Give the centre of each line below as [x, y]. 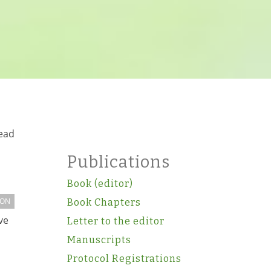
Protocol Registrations [124, 259]
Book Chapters [104, 202]
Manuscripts [99, 240]
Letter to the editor [116, 221]
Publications [118, 162]
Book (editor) [100, 184]
